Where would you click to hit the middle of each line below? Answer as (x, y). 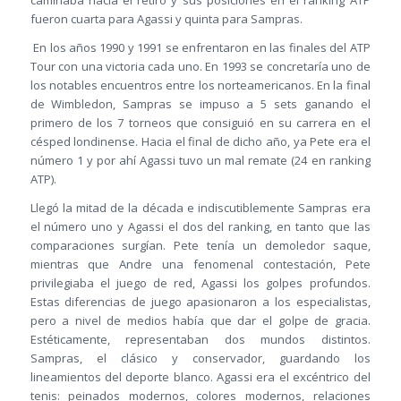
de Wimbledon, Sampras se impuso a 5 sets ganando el (200, 104)
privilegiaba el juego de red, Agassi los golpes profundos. (200, 283)
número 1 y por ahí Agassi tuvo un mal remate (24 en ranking (200, 161)
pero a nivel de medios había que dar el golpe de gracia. (200, 321)
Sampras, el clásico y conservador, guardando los (200, 358)
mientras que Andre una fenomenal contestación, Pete (200, 264)
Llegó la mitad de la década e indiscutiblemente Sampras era (200, 208)
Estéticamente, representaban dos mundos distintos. (200, 340)
